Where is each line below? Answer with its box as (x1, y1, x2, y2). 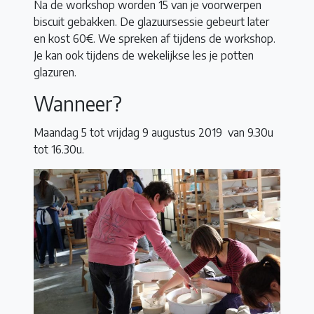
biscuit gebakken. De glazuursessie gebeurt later (34, 15, 269, 29)
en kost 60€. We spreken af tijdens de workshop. (34, 32, 275, 46)
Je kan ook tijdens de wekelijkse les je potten (34, 48, 254, 63)
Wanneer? (34, 91, 122, 116)
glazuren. (34, 65, 76, 80)
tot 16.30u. (34, 142, 84, 157)
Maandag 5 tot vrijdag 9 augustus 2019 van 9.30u (34, 125, 273, 140)
